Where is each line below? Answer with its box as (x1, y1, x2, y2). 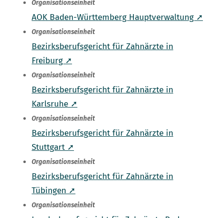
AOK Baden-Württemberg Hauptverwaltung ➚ (32, 12, 203, 23)
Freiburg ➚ (32, 55, 72, 66)
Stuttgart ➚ (32, 142, 74, 153)
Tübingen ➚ (32, 185, 75, 196)
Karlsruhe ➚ (32, 99, 77, 109)
